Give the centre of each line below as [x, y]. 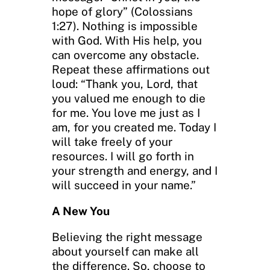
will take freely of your [112, 142]
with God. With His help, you [127, 41]
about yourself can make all [125, 252]
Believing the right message [127, 237]
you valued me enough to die [129, 99]
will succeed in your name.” [124, 185]
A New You [81, 211]
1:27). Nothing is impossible [125, 26]
